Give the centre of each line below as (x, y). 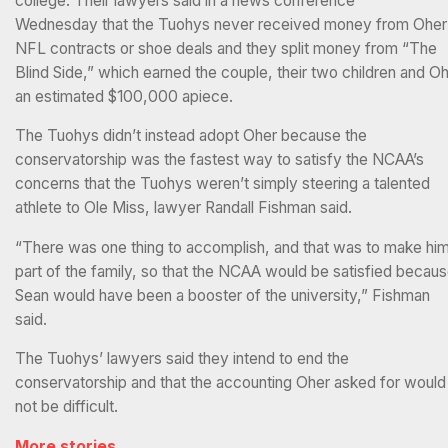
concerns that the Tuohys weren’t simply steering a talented (222, 184)
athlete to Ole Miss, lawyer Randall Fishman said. (183, 208)
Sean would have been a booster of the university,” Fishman (222, 295)
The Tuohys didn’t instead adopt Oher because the (191, 136)
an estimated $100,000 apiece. (124, 96)
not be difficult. (66, 407)
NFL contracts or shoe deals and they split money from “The (226, 48)
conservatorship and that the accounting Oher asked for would (230, 383)
